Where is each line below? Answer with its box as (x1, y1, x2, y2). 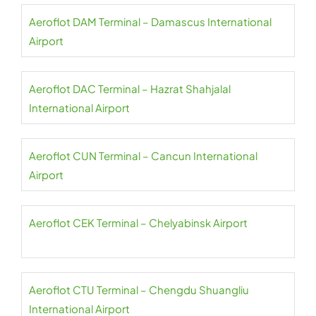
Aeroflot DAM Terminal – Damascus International (29, 15, 272, 28)
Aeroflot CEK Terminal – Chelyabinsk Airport (29, 216, 248, 229)
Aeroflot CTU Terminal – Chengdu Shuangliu (29, 283, 249, 296)
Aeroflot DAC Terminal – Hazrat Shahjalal (29, 82, 231, 95)
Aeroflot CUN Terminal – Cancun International (29, 149, 257, 162)
